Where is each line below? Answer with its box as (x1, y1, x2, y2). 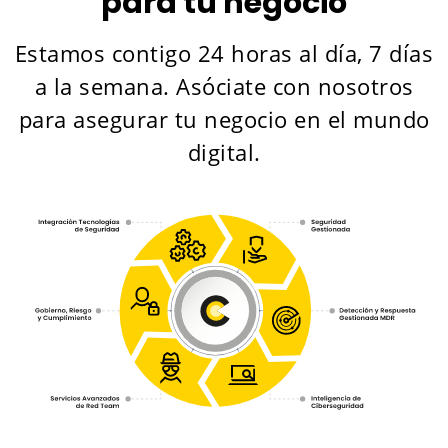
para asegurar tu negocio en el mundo (18, 104, 430, 134)
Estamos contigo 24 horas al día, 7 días (14, 38, 434, 68)
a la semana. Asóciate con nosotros (34, 71, 414, 101)
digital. (187, 137, 261, 167)
